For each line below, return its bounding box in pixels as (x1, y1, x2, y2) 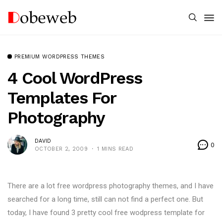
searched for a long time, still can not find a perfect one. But (7, 195, 203, 204)
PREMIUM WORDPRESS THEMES (14, 54, 105, 60)
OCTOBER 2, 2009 (35, 145, 88, 152)
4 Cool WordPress (7, 68, 142, 88)
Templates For (7, 88, 116, 108)
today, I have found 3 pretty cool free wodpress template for (7, 208, 205, 217)
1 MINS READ (97, 145, 133, 152)
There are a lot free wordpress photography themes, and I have (7, 181, 214, 190)
